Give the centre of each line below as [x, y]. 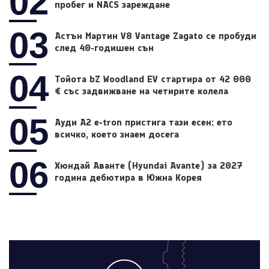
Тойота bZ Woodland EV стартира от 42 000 [153, 79]
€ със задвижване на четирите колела [142, 91]
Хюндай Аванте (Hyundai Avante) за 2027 [149, 166]
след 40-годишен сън [104, 48]
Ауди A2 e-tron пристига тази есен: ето [144, 122]
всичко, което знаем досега [117, 134]
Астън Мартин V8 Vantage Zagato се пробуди [156, 36]
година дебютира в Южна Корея [128, 178]
